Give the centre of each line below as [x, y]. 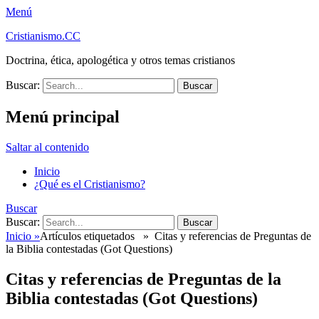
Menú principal [63, 116]
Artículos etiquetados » [97, 236]
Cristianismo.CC [43, 36]
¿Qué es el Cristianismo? [90, 184]
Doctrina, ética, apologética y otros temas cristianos [120, 60]
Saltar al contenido [47, 147]
